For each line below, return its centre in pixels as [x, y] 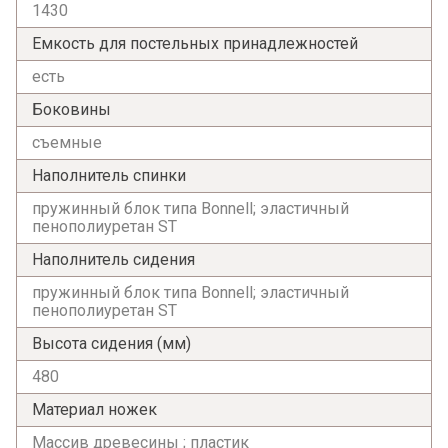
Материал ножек [94, 409]
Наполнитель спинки [109, 175]
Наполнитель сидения [113, 259]
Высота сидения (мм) [111, 343]
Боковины [71, 109]
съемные [67, 142]
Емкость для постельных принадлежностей [195, 43]
